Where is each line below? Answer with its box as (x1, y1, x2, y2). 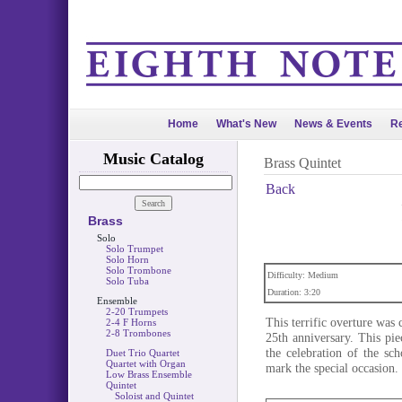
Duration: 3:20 (267, 287, 320, 297)
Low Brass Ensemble (105, 369, 192, 380)
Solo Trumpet (105, 243, 163, 254)
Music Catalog (102, 150, 204, 168)
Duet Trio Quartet (105, 347, 179, 358)
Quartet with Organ (105, 358, 186, 369)
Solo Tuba (105, 275, 149, 286)
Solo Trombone (105, 265, 171, 275)
